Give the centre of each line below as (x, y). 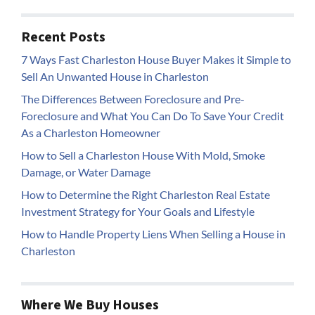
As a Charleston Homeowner (91, 132)
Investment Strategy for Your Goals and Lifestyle (138, 211)
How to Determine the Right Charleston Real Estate (146, 194)
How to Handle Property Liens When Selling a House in (153, 233)
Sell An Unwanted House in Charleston (115, 76)
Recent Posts (63, 37)
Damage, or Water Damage (86, 172)
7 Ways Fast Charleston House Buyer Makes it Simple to (156, 59)
